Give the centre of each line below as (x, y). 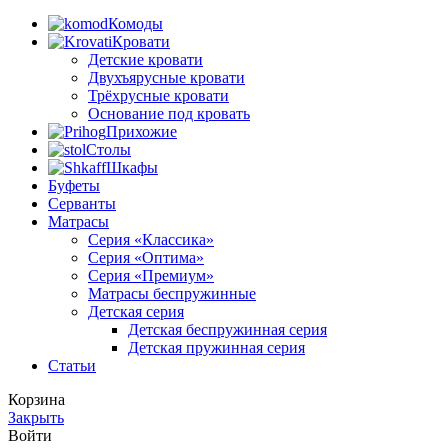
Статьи (72, 365)
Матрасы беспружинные (172, 293)
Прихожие (141, 131)
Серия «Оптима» (146, 257)
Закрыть (36, 417)
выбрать (181, 41)
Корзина (36, 399)
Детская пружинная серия (216, 347)
